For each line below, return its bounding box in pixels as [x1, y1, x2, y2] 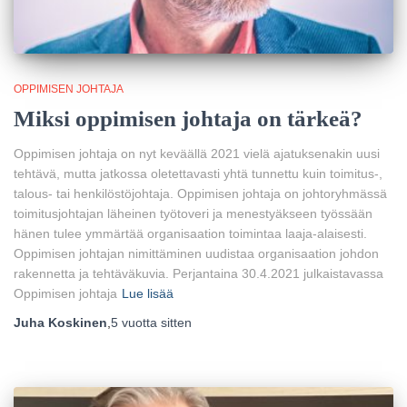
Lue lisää [122, 285, 174, 301]
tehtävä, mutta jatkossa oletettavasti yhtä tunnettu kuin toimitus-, [14, 165, 382, 181]
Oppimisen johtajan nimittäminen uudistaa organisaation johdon [14, 245, 379, 261]
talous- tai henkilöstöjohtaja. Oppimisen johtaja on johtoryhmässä [14, 185, 387, 201]
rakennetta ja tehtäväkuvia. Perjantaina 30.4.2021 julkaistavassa [14, 265, 383, 281]
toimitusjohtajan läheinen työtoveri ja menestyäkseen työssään [14, 205, 372, 221]
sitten [157, 314, 192, 330]
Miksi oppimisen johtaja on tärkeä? [14, 105, 362, 131]
